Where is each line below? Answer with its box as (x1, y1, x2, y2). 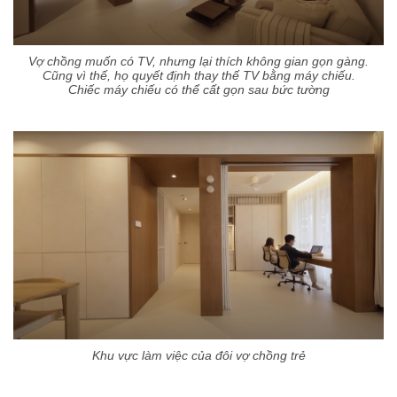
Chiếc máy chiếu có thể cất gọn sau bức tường (67, 82, 330, 97)
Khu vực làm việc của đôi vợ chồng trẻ (91, 348, 306, 363)
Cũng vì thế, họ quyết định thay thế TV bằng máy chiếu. (42, 68, 355, 83)
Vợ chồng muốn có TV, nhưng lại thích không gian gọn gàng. (28, 54, 369, 69)
